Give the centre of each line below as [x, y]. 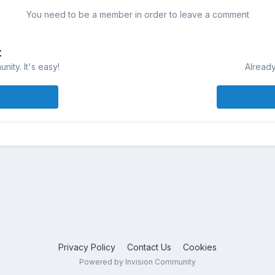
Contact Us [149, 247]
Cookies [200, 247]
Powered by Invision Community [137, 261]
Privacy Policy [87, 247]
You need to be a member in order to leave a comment [137, 15]
